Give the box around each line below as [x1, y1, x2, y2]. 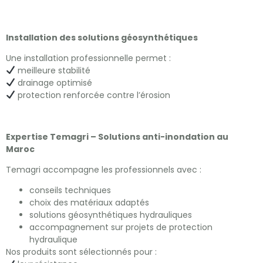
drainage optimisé [15, 76, 92, 89]
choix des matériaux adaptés [29, 197, 149, 209]
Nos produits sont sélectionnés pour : [6, 246, 157, 258]
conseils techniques [29, 184, 111, 197]
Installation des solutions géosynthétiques [6, 31, 198, 43]
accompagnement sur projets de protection [29, 221, 213, 234]
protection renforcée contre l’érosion [15, 89, 170, 101]
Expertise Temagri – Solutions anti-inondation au [6, 130, 228, 143]
